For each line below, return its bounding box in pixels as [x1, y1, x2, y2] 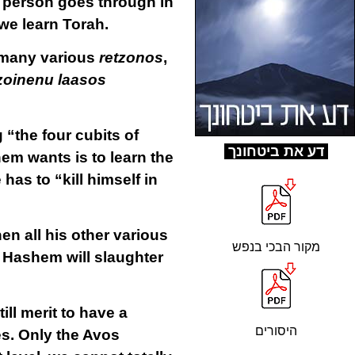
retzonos [98, 49, 163, 66]
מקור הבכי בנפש [231, 240, 320, 254]
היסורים [254, 324, 297, 338]
